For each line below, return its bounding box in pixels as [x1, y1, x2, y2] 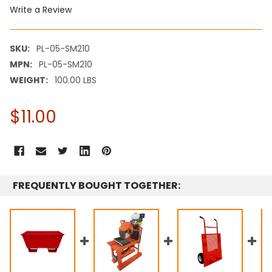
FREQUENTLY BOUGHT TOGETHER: [13, 178, 180, 192]
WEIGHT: [10, 73, 48, 86]
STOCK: [10, 146, 44, 158]
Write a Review [10, 3, 72, 16]
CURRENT [10, 133, 51, 146]
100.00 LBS [54, 73, 97, 86]
